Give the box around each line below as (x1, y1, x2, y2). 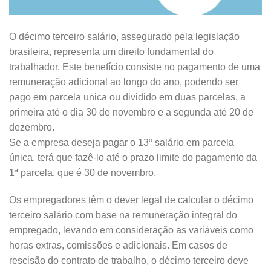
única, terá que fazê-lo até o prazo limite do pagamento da (9, 152, 257, 163)
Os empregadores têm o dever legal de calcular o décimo (9, 195, 253, 206)
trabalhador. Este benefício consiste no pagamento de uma (9, 61, 260, 72)
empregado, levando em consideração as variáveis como (9, 225, 253, 236)
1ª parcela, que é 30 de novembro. (9, 167, 156, 178)
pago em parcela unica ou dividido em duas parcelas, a (9, 91, 246, 102)
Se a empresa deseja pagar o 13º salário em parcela (9, 137, 234, 148)
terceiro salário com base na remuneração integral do (9, 210, 237, 221)
